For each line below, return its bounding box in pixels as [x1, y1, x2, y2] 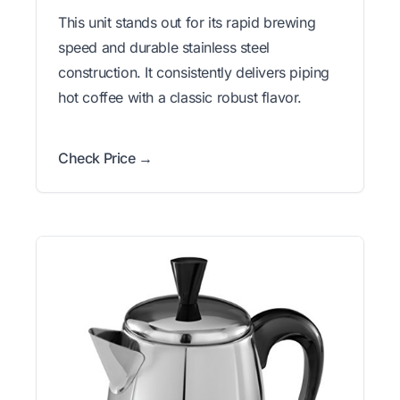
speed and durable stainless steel [58, 37, 270, 56]
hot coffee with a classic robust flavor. [58, 87, 303, 106]
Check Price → [58, 148, 153, 167]
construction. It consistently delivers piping [58, 62, 330, 81]
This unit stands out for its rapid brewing [58, 12, 316, 31]
